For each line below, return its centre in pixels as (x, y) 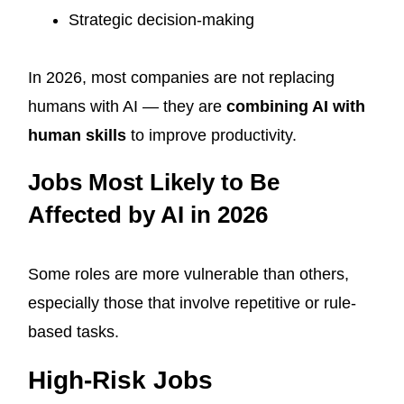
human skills (77, 136)
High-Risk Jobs (120, 381)
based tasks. (73, 332)
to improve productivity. (211, 136)
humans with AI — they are (127, 107)
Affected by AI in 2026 (148, 215)
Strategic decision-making (161, 20)
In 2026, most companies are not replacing (181, 78)
